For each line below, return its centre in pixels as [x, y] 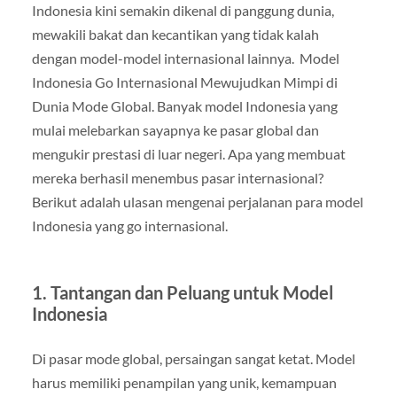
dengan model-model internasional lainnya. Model [185, 58]
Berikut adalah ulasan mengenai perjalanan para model [197, 201]
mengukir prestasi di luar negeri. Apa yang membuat [188, 153]
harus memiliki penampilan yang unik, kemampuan [184, 382]
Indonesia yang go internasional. [129, 225]
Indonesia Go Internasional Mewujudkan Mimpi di [184, 82]
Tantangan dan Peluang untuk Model [191, 292]
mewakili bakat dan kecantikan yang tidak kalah [175, 34]
